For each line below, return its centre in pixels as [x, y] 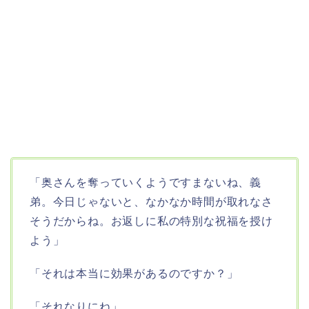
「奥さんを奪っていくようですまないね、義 [146, 183]
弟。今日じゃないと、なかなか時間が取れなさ [151, 202]
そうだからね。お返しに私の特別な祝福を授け [151, 221]
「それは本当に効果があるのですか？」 [134, 274]
